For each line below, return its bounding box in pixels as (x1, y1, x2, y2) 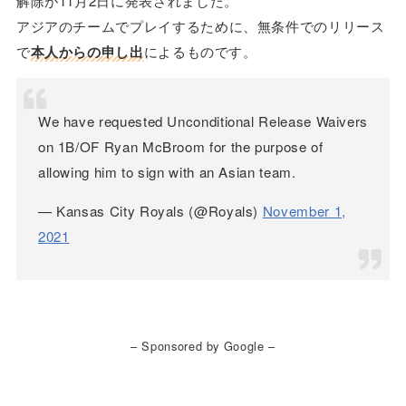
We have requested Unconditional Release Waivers (37, 111, 368, 130)
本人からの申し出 (30, 41, 144, 62)
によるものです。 (143, 41, 257, 61)
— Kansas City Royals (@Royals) (37, 200, 263, 220)
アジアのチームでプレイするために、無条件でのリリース (15, 15, 385, 35)
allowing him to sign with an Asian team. (37, 161, 296, 181)
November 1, (262, 200, 346, 220)
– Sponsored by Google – (130, 337, 275, 355)
